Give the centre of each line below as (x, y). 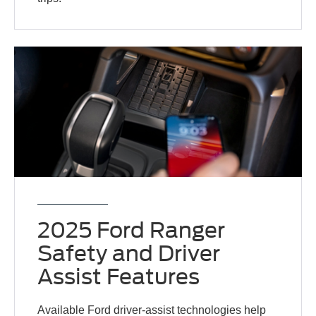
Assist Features (119, 276)
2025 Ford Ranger (132, 230)
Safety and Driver (129, 253)
